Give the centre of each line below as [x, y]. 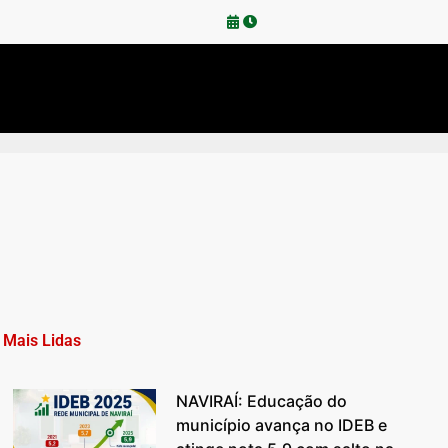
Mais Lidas [42, 341]
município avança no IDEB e [282, 425]
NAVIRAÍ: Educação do [262, 401]
